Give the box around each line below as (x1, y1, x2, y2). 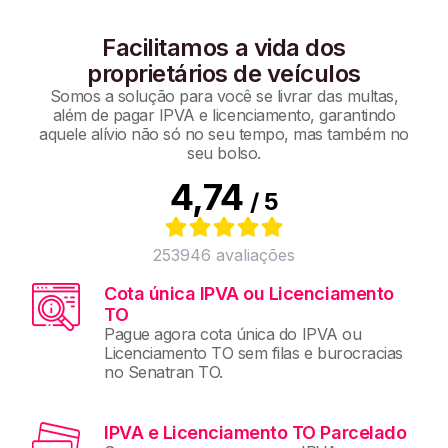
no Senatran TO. (104, 361, 223, 382)
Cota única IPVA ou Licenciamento (104, 282, 394, 304)
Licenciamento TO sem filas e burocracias (104, 342, 403, 363)
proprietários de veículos (86, 58, 361, 88)
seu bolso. (187, 142, 261, 163)
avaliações (211, 244, 295, 265)
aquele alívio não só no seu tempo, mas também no (39, 123, 409, 144)
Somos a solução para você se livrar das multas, (49, 85, 399, 106)
